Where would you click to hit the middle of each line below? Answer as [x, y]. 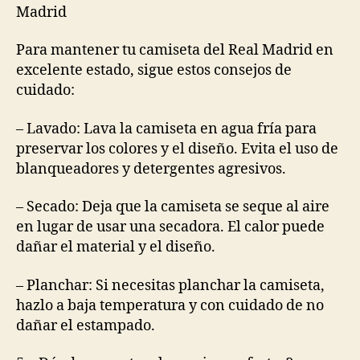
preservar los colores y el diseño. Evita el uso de [177, 149]
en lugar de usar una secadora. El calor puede [170, 227]
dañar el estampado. [86, 325]
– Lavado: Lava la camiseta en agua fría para [166, 129]
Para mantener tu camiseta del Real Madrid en [175, 50]
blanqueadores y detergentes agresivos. [151, 169]
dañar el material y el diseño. [116, 247]
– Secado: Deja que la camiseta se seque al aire [173, 207]
